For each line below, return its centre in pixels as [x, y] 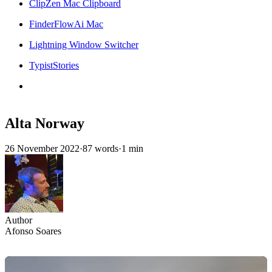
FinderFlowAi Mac [66, 24]
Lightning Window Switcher [84, 44]
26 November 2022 [42, 149]
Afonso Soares [33, 231]
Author [19, 220]
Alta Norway [45, 123]
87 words [100, 149]
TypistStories [54, 65]
